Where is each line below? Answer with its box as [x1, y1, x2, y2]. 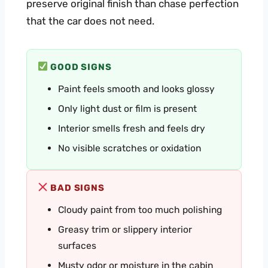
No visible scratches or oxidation [58, 142, 201, 154]
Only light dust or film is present [58, 102, 197, 114]
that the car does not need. [26, 14, 154, 27]
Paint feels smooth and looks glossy [58, 83, 215, 95]
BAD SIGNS [48, 182, 105, 193]
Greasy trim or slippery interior [58, 223, 192, 235]
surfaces [58, 239, 96, 251]
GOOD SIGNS [48, 61, 112, 72]
